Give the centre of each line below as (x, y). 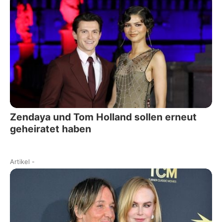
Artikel (20, 162)
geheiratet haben (51, 129)
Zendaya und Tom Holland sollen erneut (103, 117)
